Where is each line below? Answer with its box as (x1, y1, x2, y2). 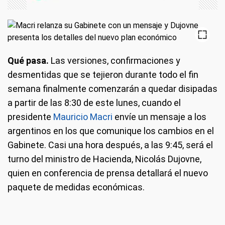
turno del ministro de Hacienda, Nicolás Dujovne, (8, 154, 201, 164)
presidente (8, 111, 53, 122)
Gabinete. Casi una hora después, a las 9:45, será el (8, 140, 213, 150)
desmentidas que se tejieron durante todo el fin (8, 69, 198, 80)
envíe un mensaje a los (113, 111, 206, 122)
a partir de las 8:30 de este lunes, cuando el (8, 97, 181, 108)
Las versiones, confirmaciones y (49, 55, 180, 66)
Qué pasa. (8, 55, 49, 66)
